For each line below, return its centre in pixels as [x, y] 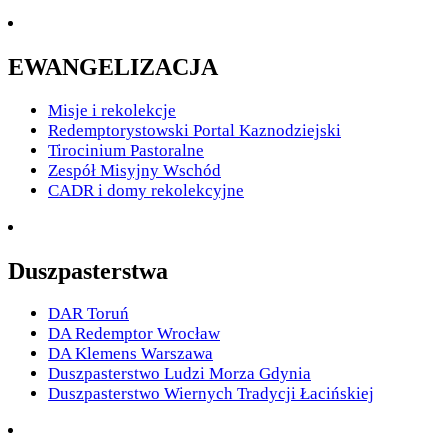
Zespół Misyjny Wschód [134, 170]
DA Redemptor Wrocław [134, 334]
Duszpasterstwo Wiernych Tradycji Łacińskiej [211, 394]
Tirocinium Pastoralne [126, 150]
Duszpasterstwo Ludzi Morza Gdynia [179, 374]
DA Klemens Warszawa [130, 354]
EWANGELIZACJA [113, 66]
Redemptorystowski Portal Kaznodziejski [194, 130]
